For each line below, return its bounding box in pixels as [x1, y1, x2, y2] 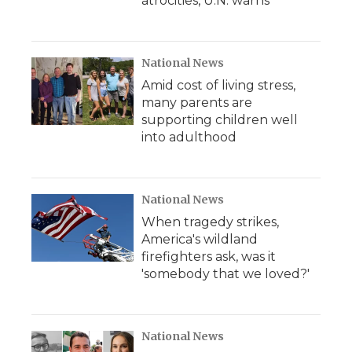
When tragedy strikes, [141, 214, 279, 229]
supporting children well [141, 112, 298, 127]
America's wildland [141, 232, 258, 247]
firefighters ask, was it [141, 249, 276, 264]
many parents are [141, 95, 252, 110]
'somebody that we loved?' [141, 266, 310, 281]
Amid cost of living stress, [141, 78, 295, 93]
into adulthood [141, 130, 236, 145]
